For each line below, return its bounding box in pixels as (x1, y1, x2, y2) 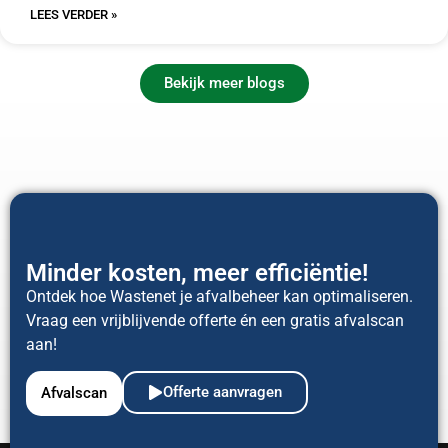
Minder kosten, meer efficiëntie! (26, 258, 368, 287)
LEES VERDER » (30, 7, 117, 23)
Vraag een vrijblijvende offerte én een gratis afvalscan (26, 310, 404, 330)
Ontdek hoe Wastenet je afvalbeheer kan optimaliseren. (26, 286, 413, 306)
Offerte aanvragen (163, 383, 282, 402)
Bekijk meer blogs (163, 74, 285, 93)
